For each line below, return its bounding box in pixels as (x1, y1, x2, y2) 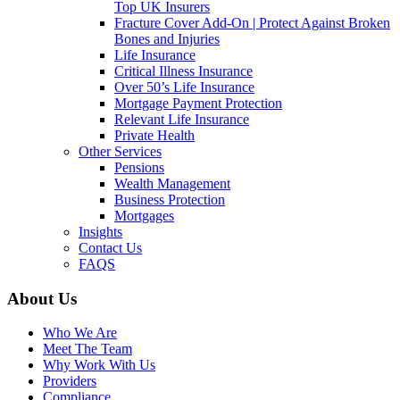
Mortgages (114, 208, 174, 223)
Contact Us (79, 240, 142, 255)
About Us (7, 288, 77, 308)
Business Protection (114, 192, 225, 207)
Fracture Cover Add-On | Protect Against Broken (114, 15, 390, 30)
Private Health (114, 128, 195, 143)
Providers (43, 373, 96, 389)
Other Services (79, 144, 162, 159)
